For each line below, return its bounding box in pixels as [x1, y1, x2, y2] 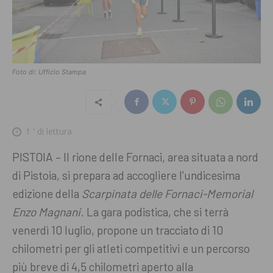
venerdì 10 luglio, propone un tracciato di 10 [12, 222, 223, 237]
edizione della [12, 186, 82, 200]
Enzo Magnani [12, 204, 80, 219]
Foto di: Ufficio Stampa [12, 68, 86, 77]
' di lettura [30, 126, 72, 138]
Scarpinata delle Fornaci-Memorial [82, 186, 253, 200]
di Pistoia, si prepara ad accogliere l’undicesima [12, 168, 240, 182]
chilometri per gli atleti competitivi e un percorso [12, 241, 250, 255]
